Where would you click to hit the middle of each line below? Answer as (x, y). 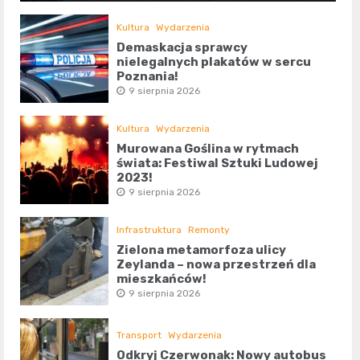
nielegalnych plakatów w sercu (214, 62)
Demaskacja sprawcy (182, 48)
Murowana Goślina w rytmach (208, 149)
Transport (139, 335)
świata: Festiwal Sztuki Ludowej (218, 164)
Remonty (209, 230)
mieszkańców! (162, 279)
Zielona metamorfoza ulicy (202, 250)
